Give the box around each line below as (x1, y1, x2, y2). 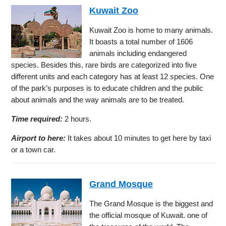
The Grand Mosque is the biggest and (89, 199, 213, 208)
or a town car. (11, 145, 56, 154)
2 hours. (63, 114, 92, 123)
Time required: (11, 114, 63, 123)
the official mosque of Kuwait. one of (89, 210, 208, 219)
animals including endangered (89, 48, 187, 58)
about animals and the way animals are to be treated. (11, 95, 185, 104)
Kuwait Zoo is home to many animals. (89, 25, 213, 34)
